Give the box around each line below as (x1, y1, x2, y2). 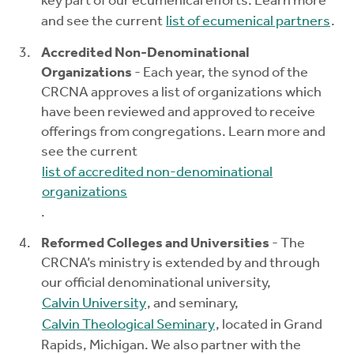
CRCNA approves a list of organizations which (41, 85, 322, 101)
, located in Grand (216, 318, 322, 333)
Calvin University (42, 296, 146, 312)
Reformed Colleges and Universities (41, 236, 269, 252)
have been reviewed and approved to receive (41, 105, 315, 121)
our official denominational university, (41, 276, 273, 292)
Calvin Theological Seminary (42, 318, 215, 333)
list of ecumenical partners (166, 14, 330, 30)
